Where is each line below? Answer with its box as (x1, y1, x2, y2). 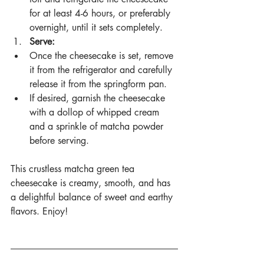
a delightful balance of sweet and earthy (11, 191, 176, 204)
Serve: (29, 35, 55, 48)
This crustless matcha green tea (11, 163, 137, 176)
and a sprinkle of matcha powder (29, 120, 166, 133)
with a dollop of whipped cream (29, 106, 162, 119)
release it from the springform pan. (29, 78, 167, 91)
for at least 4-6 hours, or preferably (29, 7, 173, 20)
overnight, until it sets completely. (29, 21, 163, 34)
